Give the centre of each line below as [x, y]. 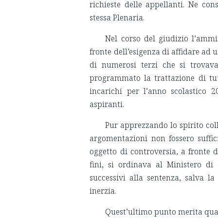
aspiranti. [107, 104]
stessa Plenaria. [118, 18]
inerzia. [103, 191]
